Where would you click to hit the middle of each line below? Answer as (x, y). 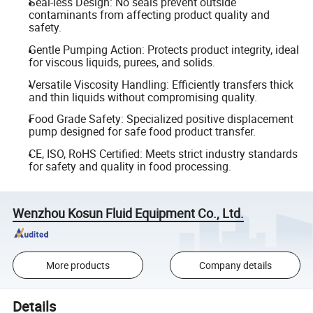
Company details (235, 265)
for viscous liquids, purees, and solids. (122, 62)
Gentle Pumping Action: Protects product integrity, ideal (163, 49)
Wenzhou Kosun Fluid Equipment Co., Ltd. (129, 213)
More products (78, 265)
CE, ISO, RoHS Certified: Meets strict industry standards (163, 153)
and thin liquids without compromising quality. (143, 97)
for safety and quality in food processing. (130, 166)
